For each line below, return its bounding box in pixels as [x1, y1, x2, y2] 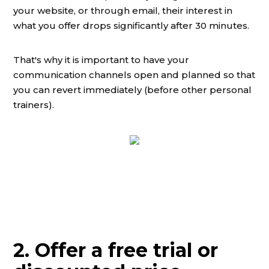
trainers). [13, 99, 54, 110]
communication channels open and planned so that [13, 69, 255, 80]
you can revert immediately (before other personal [13, 84, 252, 95]
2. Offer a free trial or [13, 238, 218, 262]
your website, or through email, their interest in [13, 5, 232, 16]
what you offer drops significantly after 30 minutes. [13, 20, 249, 31]
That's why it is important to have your [13, 54, 189, 65]
